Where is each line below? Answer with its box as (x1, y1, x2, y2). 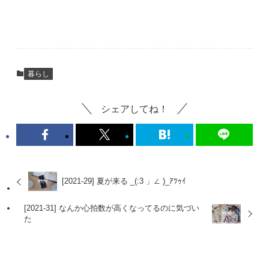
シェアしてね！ (101, 103, 168, 115)
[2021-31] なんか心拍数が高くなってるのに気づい (24, 204, 200, 213)
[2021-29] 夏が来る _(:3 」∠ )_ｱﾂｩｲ (62, 177, 187, 186)
